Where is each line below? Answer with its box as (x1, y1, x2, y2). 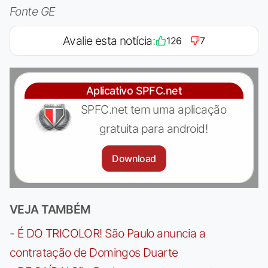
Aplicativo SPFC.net (86, 84, 182, 97)
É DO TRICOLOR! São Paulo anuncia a (17, 226, 206, 240)
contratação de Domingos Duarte (10, 245, 178, 260)
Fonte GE (10, 4, 55, 19)
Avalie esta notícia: (62, 33, 156, 48)
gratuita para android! (99, 121, 208, 136)
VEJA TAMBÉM (10, 202, 91, 217)
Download (112, 152, 156, 165)
